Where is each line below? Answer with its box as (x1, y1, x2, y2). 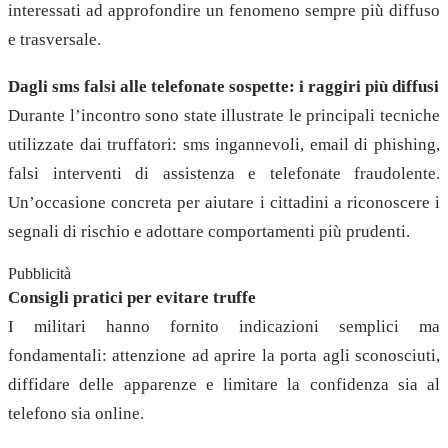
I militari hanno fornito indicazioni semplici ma (8, 316, 440, 336)
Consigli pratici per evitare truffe (8, 287, 256, 307)
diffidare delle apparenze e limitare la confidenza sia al (8, 374, 440, 394)
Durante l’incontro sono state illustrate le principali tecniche (8, 106, 440, 126)
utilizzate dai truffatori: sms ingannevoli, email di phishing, (8, 135, 440, 155)
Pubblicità (8, 264, 71, 282)
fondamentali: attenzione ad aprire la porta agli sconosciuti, (8, 345, 440, 365)
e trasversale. (8, 29, 101, 49)
